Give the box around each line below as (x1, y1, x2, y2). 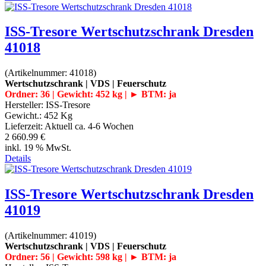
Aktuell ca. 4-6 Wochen (45, 121, 134, 132)
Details (5, 153, 31, 164)
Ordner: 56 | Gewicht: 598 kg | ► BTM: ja (5, 252, 176, 262)
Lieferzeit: (5, 121, 45, 132)
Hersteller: (5, 100, 46, 110)
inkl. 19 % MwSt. (5, 142, 71, 153)
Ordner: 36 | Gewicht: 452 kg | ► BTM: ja (5, 89, 176, 100)
